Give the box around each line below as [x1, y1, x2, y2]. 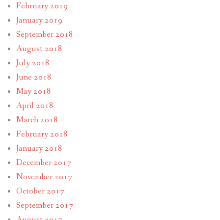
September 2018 [16, 28, 73, 40]
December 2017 [16, 157, 71, 168]
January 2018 [16, 142, 62, 154]
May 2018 [16, 85, 51, 97]
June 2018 [16, 71, 52, 83]
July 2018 [16, 57, 50, 69]
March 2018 [16, 114, 58, 126]
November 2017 [16, 171, 72, 183]
